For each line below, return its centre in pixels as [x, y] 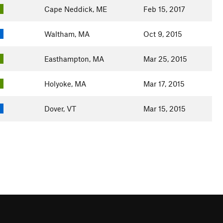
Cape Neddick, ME [75, 9]
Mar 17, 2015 [164, 84]
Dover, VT [60, 109]
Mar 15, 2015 [164, 109]
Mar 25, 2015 [165, 59]
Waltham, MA [67, 34]
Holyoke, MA [65, 84]
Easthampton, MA [74, 59]
